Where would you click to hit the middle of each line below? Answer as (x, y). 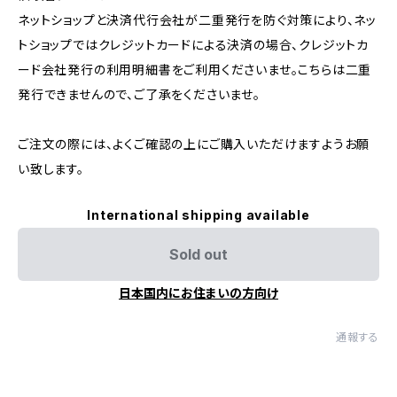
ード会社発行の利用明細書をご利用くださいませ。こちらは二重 (195, 70)
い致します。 (51, 169)
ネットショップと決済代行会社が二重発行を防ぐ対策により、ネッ (197, 20)
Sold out (198, 254)
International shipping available (198, 215)
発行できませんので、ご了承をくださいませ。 (139, 94)
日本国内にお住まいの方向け (198, 293)
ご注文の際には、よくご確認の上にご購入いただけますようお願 (194, 144)
